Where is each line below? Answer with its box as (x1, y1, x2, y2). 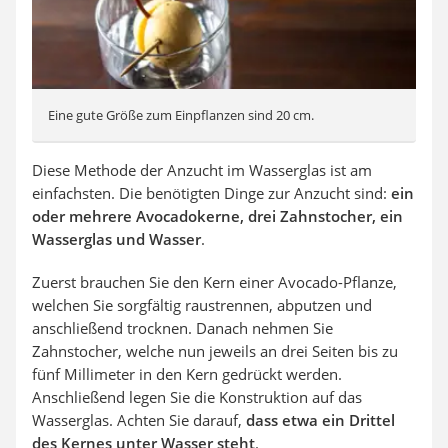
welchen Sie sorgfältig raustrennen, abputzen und (32, 294, 372, 315)
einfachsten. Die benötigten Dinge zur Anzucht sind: (32, 182, 391, 203)
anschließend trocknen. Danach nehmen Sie (32, 317, 333, 338)
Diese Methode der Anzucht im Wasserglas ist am (32, 159, 372, 180)
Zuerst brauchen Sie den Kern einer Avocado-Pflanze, (32, 271, 397, 292)
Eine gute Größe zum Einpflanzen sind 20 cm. (48, 105, 314, 124)
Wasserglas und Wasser (32, 228, 201, 249)
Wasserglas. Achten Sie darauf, (32, 409, 246, 430)
